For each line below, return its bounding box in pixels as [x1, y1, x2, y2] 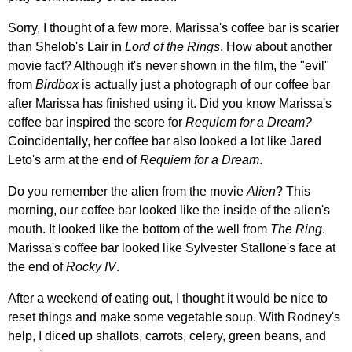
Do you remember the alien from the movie [8, 184, 247, 198]
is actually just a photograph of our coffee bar [79, 77, 330, 91]
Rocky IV [66, 259, 116, 273]
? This [276, 184, 310, 198]
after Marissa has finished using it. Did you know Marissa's [8, 96, 332, 110]
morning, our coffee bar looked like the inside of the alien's [8, 203, 330, 217]
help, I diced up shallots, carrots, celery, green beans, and [8, 328, 326, 343]
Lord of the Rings [125, 39, 220, 53]
